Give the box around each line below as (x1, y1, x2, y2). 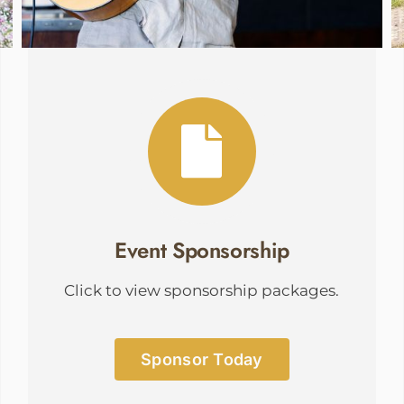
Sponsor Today (141, 350, 263, 370)
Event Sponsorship (115, 234, 289, 267)
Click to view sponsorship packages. (64, 281, 340, 300)
